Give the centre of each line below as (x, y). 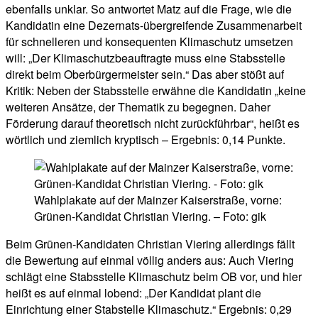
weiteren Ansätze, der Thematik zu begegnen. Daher (138, 107)
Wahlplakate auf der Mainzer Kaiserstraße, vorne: (158, 200)
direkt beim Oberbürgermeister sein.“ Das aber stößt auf (145, 75)
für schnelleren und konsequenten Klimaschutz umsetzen (149, 42)
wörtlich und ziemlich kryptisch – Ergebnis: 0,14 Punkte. (146, 140)
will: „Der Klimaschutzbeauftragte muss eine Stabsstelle (146, 58)
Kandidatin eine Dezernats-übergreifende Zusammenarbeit (154, 26)
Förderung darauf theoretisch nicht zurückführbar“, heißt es (153, 124)
